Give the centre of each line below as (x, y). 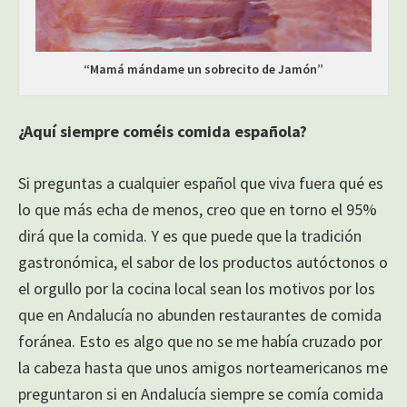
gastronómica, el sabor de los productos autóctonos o (203, 262)
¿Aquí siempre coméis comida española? (163, 131)
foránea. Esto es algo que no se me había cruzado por (200, 341)
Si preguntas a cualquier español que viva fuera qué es (201, 183)
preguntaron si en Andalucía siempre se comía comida (201, 393)
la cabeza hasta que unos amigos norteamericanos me (203, 367)
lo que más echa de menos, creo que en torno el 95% (198, 209)
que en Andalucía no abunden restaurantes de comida (200, 314)
